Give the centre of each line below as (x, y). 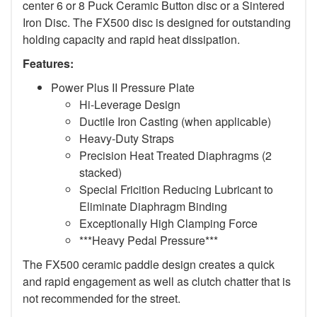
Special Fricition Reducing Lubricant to (176, 189)
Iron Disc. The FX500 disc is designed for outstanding (157, 22)
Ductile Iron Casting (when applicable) (175, 121)
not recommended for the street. (102, 298)
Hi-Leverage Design (130, 104)
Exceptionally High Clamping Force (168, 223)
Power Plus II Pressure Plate (123, 87)
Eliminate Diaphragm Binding (153, 206)
